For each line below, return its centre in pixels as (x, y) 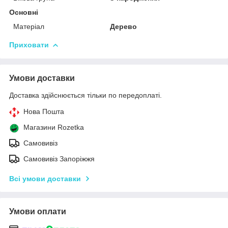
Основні (24, 12)
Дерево (124, 26)
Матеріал (29, 26)
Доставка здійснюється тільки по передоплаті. (85, 95)
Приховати (29, 45)
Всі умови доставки (45, 178)
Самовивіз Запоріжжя (59, 159)
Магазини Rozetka (54, 127)
